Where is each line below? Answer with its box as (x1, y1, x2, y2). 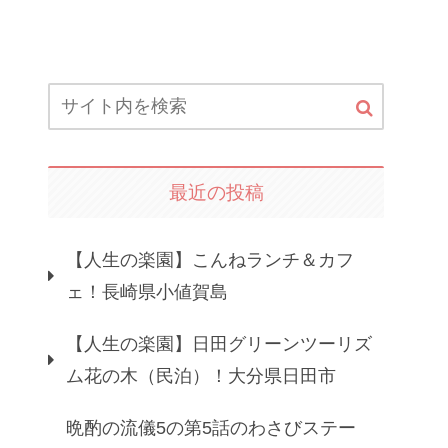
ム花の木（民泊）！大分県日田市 (66, 365, 336, 386)
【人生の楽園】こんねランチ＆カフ (66, 249, 354, 270)
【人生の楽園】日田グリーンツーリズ (66, 333, 372, 354)
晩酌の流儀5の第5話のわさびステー (66, 417, 356, 438)
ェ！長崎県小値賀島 (66, 281, 228, 302)
